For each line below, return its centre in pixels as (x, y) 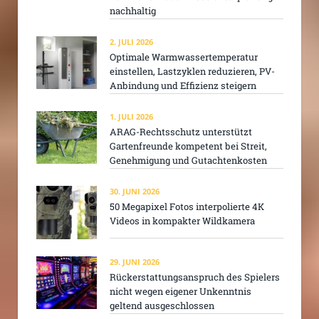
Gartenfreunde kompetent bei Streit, (188, 146)
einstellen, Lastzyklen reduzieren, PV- (192, 71)
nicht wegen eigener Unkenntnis (181, 291)
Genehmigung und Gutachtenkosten (188, 161)
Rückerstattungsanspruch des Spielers (195, 277)
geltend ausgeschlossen (162, 305)
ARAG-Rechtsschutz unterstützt (181, 132)
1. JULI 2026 (131, 117)
